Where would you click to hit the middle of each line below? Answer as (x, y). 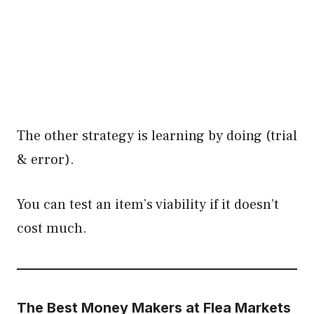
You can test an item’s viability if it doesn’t (148, 205)
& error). (46, 160)
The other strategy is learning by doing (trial (157, 136)
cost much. (52, 228)
